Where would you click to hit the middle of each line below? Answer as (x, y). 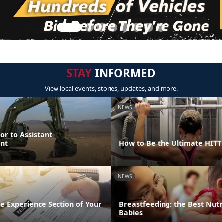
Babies (131, 212)
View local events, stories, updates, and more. (111, 88)
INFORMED (124, 73)
